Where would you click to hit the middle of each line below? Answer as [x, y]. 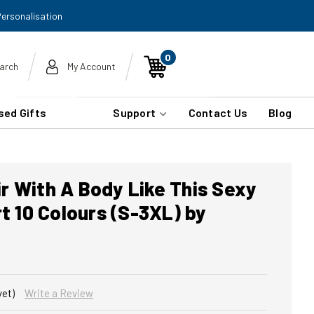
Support [136, 112]
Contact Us [218, 112]
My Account [91, 66]
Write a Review [59, 293]
